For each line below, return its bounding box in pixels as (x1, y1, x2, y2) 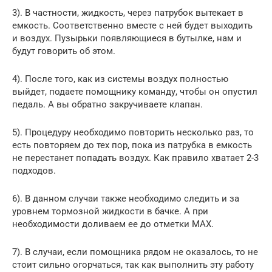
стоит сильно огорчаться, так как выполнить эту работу (12, 259, 254, 270)
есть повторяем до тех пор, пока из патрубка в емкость (12, 139, 252, 151)
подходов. (12, 165, 56, 176)
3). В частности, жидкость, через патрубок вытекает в (12, 7, 243, 18)
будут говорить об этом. (12, 45, 115, 56)
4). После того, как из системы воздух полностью (12, 73, 228, 84)
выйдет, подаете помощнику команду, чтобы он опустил (12, 86, 257, 97)
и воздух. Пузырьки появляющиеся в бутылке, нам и (12, 32, 242, 44)
